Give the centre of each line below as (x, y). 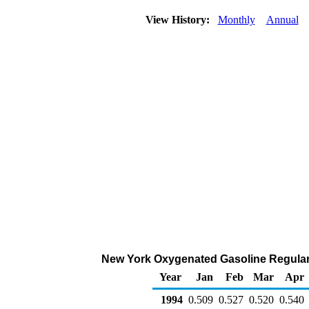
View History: (179, 20)
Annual (282, 20)
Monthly (236, 20)
